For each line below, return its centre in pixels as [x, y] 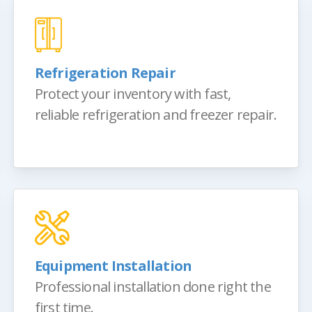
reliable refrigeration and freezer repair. [156, 114]
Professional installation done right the [153, 286]
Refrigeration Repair [105, 72]
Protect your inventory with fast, [133, 93]
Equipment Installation [113, 265]
